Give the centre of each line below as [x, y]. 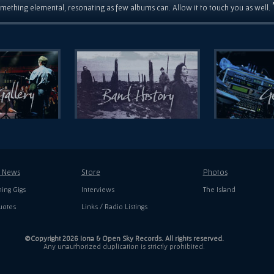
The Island [219, 190]
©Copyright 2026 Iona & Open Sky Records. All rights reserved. [124, 239]
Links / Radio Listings [114, 207]
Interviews [98, 190]
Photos [215, 172]
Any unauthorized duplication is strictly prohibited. [124, 246]
